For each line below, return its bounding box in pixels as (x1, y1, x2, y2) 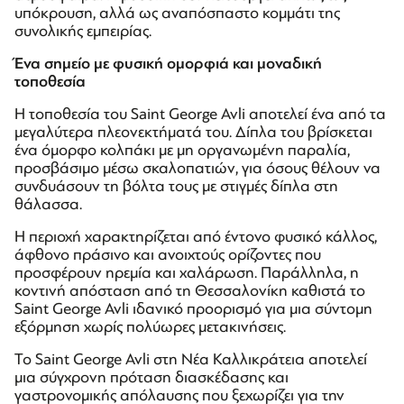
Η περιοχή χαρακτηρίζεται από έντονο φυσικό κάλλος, (14, 227, 377, 245)
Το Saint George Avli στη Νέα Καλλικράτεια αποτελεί (14, 350, 367, 368)
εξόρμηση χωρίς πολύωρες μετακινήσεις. (14, 317, 286, 335)
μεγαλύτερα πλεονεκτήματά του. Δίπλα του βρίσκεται (14, 123, 372, 141)
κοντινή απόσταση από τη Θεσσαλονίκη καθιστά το (14, 281, 365, 299)
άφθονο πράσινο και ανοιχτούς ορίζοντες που (14, 245, 321, 263)
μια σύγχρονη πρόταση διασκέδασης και (14, 368, 289, 386)
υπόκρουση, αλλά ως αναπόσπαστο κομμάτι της (14, 4, 340, 22)
